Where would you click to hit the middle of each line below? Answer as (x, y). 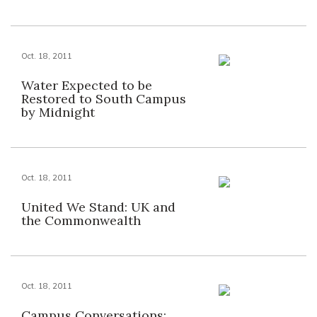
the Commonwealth (81, 220)
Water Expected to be (87, 85)
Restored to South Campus (104, 99)
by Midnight (58, 112)
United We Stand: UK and (98, 207)
